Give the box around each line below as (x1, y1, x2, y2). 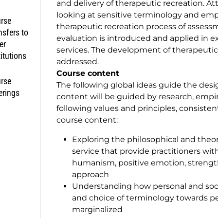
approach (72, 169, 109, 179)
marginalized (72, 204, 123, 214)
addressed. (56, 56, 99, 66)
